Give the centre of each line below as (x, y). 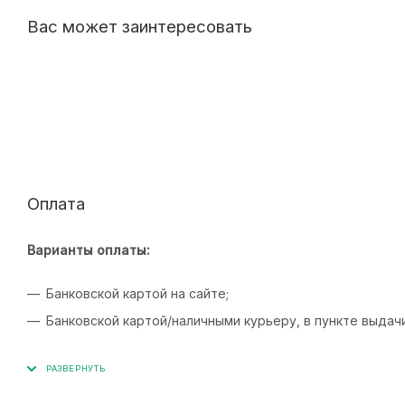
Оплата (56, 204)
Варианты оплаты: (90, 250)
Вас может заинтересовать (140, 26)
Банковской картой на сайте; (137, 294)
